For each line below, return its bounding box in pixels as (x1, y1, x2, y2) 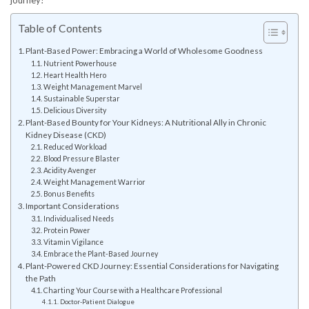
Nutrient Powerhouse (43, 59, 117, 68)
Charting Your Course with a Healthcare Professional (43, 286, 222, 295)
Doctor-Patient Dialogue (60, 298, 135, 306)
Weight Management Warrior (43, 178, 146, 187)
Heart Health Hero (43, 71, 106, 80)
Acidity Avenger (43, 166, 97, 175)
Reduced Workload (43, 143, 107, 152)
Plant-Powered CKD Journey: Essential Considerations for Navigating (26, 261, 279, 271)
